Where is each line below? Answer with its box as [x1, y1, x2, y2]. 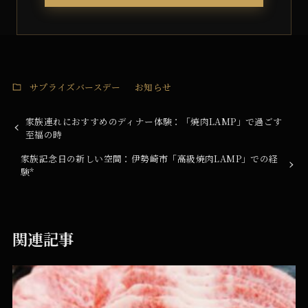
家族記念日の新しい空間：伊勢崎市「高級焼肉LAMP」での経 [20, 151, 278, 165]
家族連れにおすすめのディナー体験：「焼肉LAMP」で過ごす [25, 114, 283, 128]
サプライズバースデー [29, 80, 121, 93]
